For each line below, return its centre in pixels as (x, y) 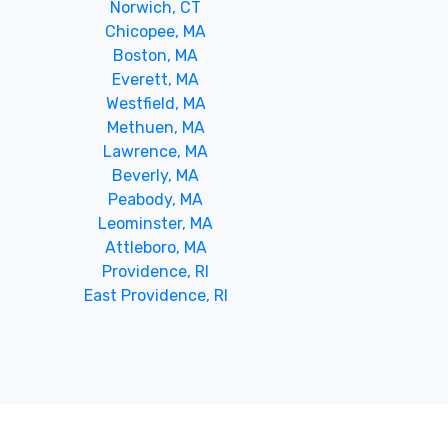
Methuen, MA (155, 127)
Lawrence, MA (156, 151)
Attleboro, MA (155, 247)
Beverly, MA (156, 175)
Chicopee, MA (156, 31)
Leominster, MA (156, 223)
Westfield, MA (155, 103)
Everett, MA (156, 79)
